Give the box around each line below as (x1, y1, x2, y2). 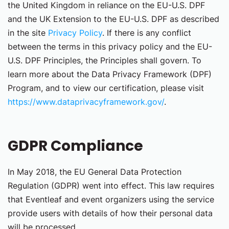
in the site (8, 28, 48, 38)
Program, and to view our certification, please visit (8, 83, 204, 93)
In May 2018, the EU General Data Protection (8, 167, 181, 177)
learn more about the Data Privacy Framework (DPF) (8, 69, 212, 79)
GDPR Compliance (8, 136, 143, 156)
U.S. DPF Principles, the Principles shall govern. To (8, 55, 201, 65)
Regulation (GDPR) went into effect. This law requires (8, 180, 214, 191)
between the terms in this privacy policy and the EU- (8, 41, 212, 52)
